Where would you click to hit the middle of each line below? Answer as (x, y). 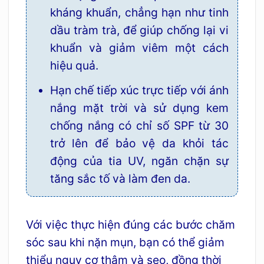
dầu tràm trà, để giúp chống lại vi (139, 30)
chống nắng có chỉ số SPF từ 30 (139, 125)
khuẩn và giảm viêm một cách (139, 48)
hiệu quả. (74, 66)
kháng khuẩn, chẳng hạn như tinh (139, 13)
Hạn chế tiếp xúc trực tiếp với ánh (139, 90)
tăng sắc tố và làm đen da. (120, 178)
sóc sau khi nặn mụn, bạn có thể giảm (125, 242)
